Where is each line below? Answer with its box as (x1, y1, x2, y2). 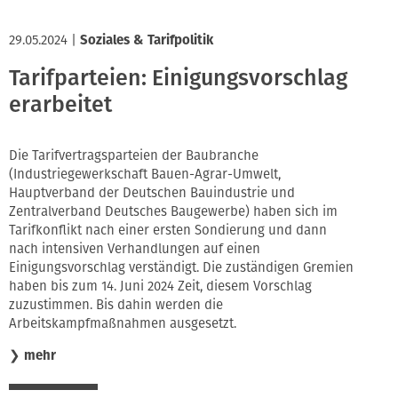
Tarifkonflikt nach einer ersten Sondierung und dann (9, 222, 327, 239)
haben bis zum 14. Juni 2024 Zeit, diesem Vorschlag (9, 278, 312, 295)
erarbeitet (9, 91, 112, 118)
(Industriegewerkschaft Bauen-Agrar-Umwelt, (9, 166, 281, 183)
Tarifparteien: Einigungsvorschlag (9, 64, 347, 92)
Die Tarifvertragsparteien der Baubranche (9, 147, 259, 164)
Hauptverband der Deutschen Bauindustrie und (9, 185, 295, 202)
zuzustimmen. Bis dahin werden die (9, 297, 223, 314)
